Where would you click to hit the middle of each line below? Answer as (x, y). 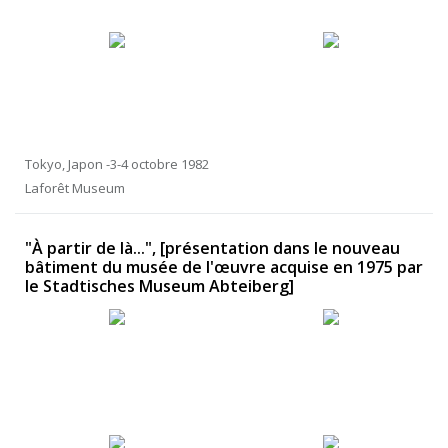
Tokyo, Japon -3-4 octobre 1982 (117, 164)
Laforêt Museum (75, 188)
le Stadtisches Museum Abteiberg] (159, 286)
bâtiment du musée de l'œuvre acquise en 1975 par (224, 267)
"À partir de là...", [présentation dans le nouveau (212, 248)
